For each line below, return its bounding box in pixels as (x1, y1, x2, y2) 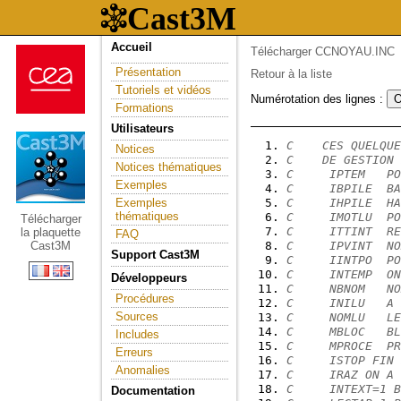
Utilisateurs (111, 122, 174, 135)
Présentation (115, 65, 181, 79)
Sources (115, 310, 158, 323)
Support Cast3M (111, 248, 200, 261)
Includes (115, 328, 159, 341)
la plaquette (21, 226, 81, 239)
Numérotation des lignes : (251, 92, 387, 106)
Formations (115, 101, 174, 115)
